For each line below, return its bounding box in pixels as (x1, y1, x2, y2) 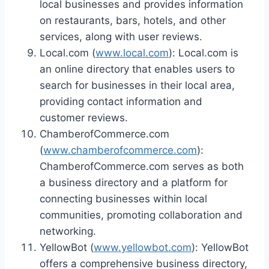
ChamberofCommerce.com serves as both (40, 160, 244, 172)
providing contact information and (40, 95, 202, 107)
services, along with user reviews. (40, 30, 202, 43)
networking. (40, 225, 96, 237)
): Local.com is (169, 46, 238, 59)
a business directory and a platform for (40, 176, 228, 189)
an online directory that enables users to (40, 62, 235, 75)
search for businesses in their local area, (40, 79, 235, 91)
